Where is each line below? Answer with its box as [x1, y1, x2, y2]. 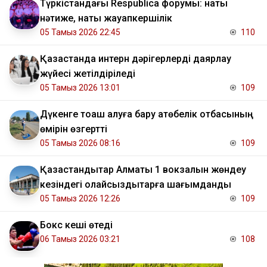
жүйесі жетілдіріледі [40, 68, 135, 80]
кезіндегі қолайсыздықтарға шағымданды [40, 179, 231, 191]
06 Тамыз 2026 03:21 [40, 234, 120, 244]
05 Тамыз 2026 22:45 [40, 27, 120, 38]
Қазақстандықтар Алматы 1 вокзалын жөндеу [40, 164, 246, 176]
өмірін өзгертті [40, 123, 107, 135]
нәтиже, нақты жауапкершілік [40, 13, 172, 24]
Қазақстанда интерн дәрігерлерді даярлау [40, 53, 231, 65]
